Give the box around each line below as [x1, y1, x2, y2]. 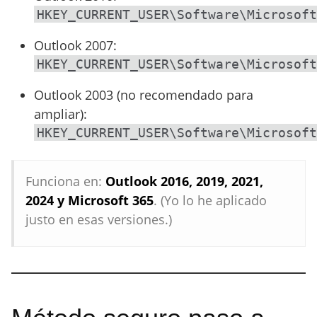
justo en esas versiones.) [25, 211, 172, 228]
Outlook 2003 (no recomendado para [34, 86, 253, 103]
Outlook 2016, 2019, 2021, [105, 173, 263, 190]
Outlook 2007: [34, 37, 117, 54]
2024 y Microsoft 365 [25, 192, 154, 209]
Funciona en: [25, 173, 105, 190]
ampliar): [34, 105, 87, 122]
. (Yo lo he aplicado [154, 192, 267, 209]
